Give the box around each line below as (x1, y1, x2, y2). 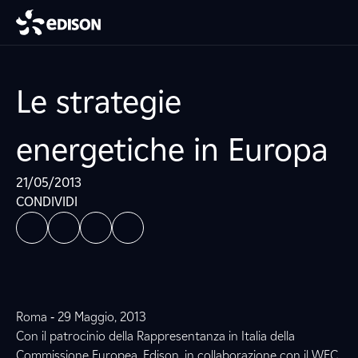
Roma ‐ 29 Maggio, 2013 (16, 309, 146, 324)
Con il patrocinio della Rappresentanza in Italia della (16, 328, 295, 344)
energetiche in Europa (16, 130, 328, 169)
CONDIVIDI (16, 194, 78, 209)
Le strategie (16, 82, 181, 121)
